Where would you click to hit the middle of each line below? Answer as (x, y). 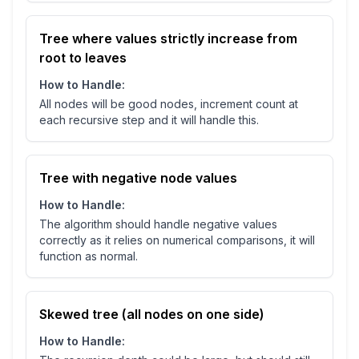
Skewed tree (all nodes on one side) (152, 315)
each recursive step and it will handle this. (149, 120)
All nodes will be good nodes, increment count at (169, 104)
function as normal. (89, 256)
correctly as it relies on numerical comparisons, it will (177, 240)
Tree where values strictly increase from (168, 39)
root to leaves (83, 58)
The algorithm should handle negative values (158, 224)
